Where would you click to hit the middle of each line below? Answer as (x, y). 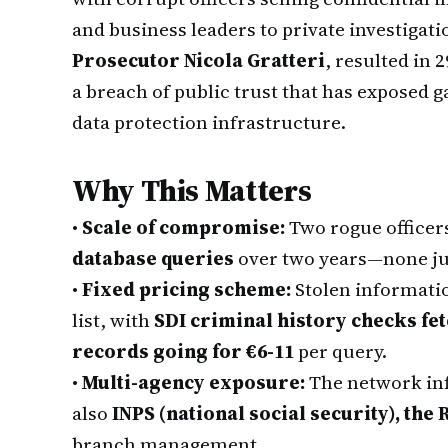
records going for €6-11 (183, 351)
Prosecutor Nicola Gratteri (198, 60)
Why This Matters (192, 190)
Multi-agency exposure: (193, 382)
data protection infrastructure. (209, 122)
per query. (340, 351)
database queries (153, 258)
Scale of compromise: (183, 227)
